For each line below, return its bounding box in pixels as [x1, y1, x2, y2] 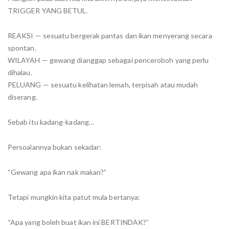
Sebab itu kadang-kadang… [8, 117, 94, 126]
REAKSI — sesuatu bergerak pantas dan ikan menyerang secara [8, 31, 212, 40]
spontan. [8, 43, 36, 52]
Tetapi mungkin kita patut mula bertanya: [8, 192, 141, 201]
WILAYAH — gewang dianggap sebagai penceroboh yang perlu [8, 55, 209, 64]
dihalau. [8, 67, 32, 77]
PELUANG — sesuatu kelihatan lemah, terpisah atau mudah [8, 80, 198, 89]
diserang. [8, 92, 37, 101]
